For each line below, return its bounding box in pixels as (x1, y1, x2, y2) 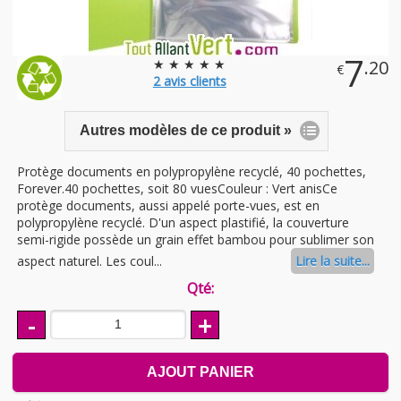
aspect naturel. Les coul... (17, 252, 162, 269)
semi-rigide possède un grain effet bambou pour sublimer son (17, 230, 374, 248)
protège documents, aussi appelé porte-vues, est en (17, 196, 320, 214)
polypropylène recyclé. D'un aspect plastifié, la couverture (17, 213, 349, 231)
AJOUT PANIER (147, 363, 254, 380)
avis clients (159, 73, 226, 90)
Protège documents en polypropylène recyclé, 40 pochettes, (17, 162, 366, 180)
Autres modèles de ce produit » (79, 123, 292, 139)
